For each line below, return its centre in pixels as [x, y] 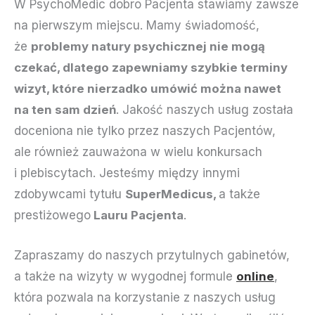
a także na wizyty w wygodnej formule [125, 277]
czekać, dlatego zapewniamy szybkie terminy [151, 68]
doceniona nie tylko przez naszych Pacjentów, [145, 131]
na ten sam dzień [65, 110]
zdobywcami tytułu [70, 194]
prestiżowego [52, 216]
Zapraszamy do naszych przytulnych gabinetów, [152, 256]
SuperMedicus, [172, 194]
